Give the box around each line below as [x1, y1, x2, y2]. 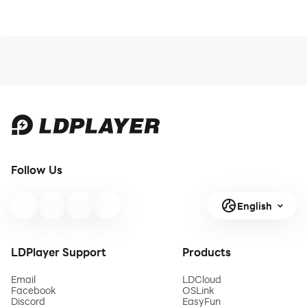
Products [182, 245, 231, 259]
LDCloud [182, 273, 221, 286]
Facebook [11, 284, 56, 297]
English [236, 199, 272, 212]
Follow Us [11, 162, 62, 177]
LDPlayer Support [11, 245, 106, 259]
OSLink [182, 284, 214, 297]
